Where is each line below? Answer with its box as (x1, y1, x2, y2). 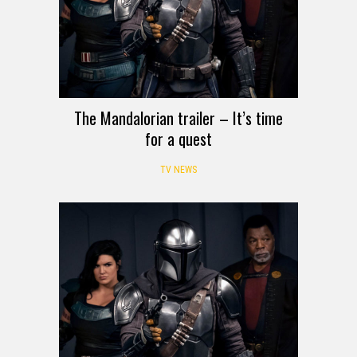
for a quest (145, 126, 212, 151)
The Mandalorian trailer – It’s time (74, 105, 283, 130)
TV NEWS (160, 163, 197, 175)
